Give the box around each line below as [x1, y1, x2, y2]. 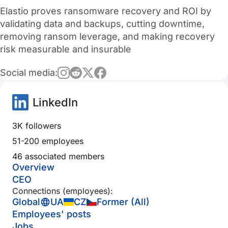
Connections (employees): [12, 186, 113, 196]
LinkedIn [33, 96, 78, 109]
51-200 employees [12, 136, 83, 146]
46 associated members [12, 151, 104, 161]
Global [12, 196, 40, 207]
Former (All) [97, 196, 150, 207]
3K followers [12, 121, 61, 131]
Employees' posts [12, 209, 91, 219]
